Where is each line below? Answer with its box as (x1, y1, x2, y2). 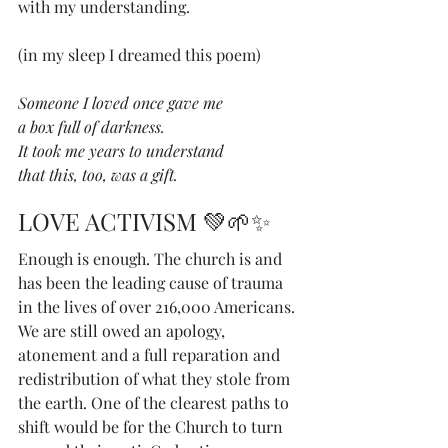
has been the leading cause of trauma (18, 271, 287, 293)
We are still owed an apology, (18, 319, 229, 341)
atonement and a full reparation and (18, 343, 284, 365)
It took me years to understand (18, 139, 228, 161)
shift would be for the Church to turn (18, 415, 287, 437)
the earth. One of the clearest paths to (18, 391, 293, 413)
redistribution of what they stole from (18, 367, 294, 389)
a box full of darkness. (18, 115, 165, 137)
